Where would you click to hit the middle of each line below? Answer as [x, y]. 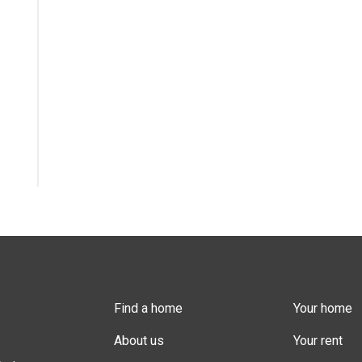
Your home [322, 308]
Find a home [148, 308]
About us [139, 340]
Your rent [318, 340]
